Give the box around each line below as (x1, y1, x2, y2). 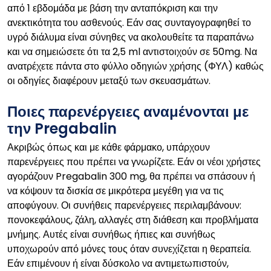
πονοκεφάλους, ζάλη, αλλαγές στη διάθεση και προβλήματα (7, 213, 258, 227)
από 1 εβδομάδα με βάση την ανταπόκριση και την (7, 1, 218, 15)
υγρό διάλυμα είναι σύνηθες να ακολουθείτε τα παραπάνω (7, 30, 254, 44)
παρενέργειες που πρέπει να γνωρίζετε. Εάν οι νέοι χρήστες (7, 155, 261, 169)
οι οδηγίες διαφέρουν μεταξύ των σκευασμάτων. (7, 74, 211, 88)
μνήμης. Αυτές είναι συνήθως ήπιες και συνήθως (7, 227, 215, 241)
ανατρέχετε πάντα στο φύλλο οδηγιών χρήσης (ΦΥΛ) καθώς (7, 59, 264, 73)
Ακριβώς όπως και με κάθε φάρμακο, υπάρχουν (7, 140, 210, 154)
